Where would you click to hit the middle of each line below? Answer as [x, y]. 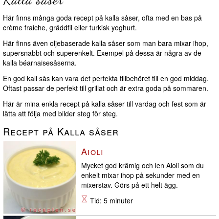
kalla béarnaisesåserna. [40, 63]
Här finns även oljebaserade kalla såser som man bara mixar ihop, [106, 43]
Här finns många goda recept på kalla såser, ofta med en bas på [102, 18]
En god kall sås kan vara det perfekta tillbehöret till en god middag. [106, 78]
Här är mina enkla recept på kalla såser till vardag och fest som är [105, 104]
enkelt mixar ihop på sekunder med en [141, 175]
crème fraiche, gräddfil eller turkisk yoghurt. [70, 28]
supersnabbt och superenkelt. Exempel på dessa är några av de [102, 53]
